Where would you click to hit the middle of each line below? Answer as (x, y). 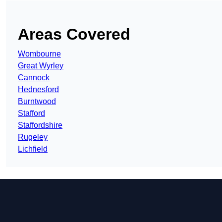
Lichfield (33, 149)
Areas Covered (74, 34)
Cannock (34, 78)
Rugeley (33, 137)
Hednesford (38, 90)
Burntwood (37, 102)
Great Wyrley (41, 66)
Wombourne (39, 54)
